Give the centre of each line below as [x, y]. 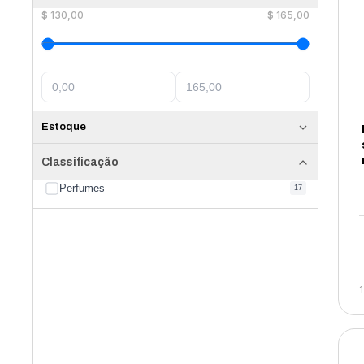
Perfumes [82, 188]
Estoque [64, 127]
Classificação [80, 162]
